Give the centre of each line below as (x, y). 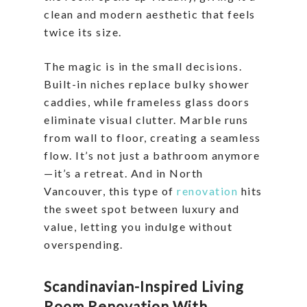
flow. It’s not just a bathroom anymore (152, 156)
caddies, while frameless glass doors (147, 102)
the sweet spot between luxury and (142, 209)
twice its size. (83, 32)
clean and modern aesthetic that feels (150, 14)
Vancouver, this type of (110, 191)
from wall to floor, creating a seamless (152, 138)
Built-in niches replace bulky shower (147, 84)
